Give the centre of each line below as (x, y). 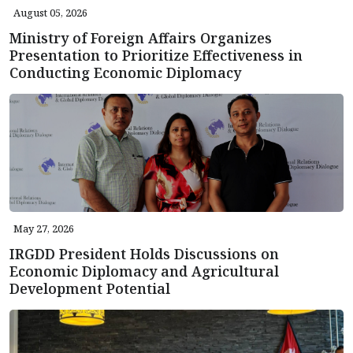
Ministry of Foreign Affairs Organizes (141, 38)
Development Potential (90, 289)
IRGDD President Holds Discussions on (144, 254)
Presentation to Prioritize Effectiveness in (156, 56)
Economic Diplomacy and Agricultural (144, 271)
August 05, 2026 (50, 13)
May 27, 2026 (44, 229)
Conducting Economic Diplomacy (125, 73)
